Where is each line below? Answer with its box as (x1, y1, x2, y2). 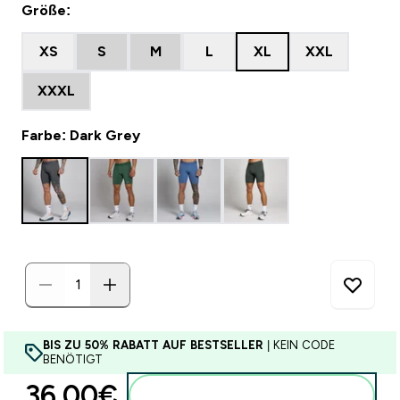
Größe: (21, 3, 71, 18)
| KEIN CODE (263, 338, 335, 352)
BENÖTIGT (43, 353, 103, 366)
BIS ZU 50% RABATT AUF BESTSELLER (43, 338, 263, 352)
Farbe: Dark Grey (21, 128, 140, 143)
